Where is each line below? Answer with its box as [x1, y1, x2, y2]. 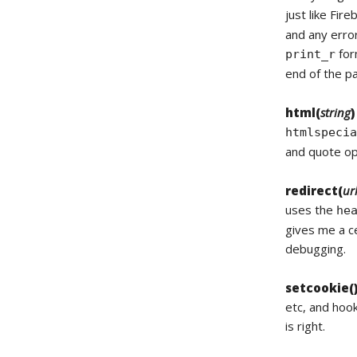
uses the [285, 202, 337, 218]
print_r [285, 47, 336, 61]
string [320, 104, 351, 120]
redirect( [285, 182, 343, 198]
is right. [285, 318, 326, 334]
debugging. [285, 241, 347, 257]
